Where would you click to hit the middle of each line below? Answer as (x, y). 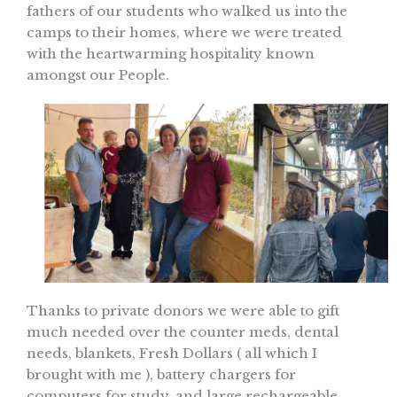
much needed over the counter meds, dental (183, 332)
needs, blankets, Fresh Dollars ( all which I (172, 354)
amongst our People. (98, 74)
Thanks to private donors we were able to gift (183, 311)
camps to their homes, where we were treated (184, 32)
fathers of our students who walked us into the (187, 11)
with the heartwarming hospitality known (171, 53)
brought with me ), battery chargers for (161, 375)
